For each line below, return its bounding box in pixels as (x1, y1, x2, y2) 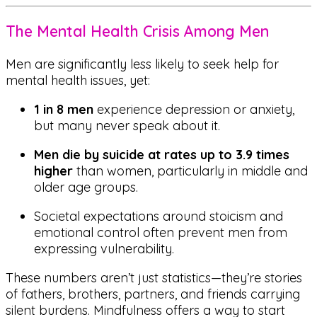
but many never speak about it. (34, 117, 220, 134)
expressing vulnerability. (34, 240, 174, 257)
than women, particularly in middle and (73, 162, 308, 179)
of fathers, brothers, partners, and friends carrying (6, 285, 300, 302)
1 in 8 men (34, 100, 93, 117)
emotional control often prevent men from (34, 224, 287, 241)
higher (34, 162, 73, 179)
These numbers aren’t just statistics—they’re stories (6, 269, 302, 286)
